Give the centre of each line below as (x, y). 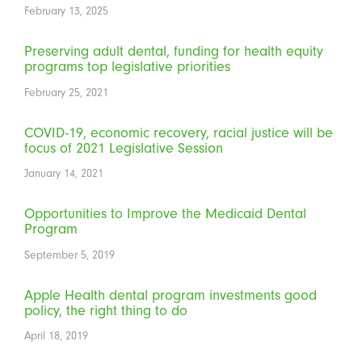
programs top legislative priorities (127, 67)
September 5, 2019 (69, 255)
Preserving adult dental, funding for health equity (174, 51)
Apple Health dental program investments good (170, 295)
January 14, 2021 (64, 173)
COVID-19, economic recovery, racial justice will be (179, 133)
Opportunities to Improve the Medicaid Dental (165, 214)
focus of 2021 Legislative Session (124, 148)
